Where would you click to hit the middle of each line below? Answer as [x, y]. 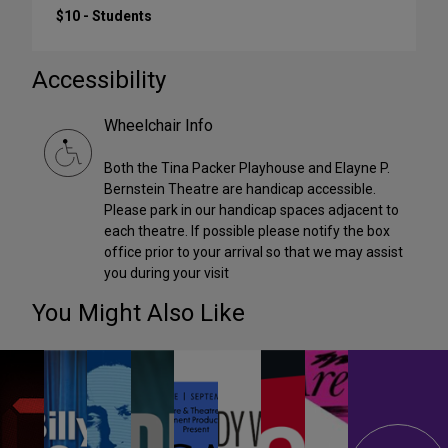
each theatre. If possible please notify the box [247, 231]
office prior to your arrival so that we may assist [253, 252]
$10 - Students [104, 16]
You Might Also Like [138, 313]
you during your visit [166, 273]
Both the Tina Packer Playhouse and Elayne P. [247, 168]
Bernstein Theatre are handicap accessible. [240, 189]
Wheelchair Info [158, 126]
